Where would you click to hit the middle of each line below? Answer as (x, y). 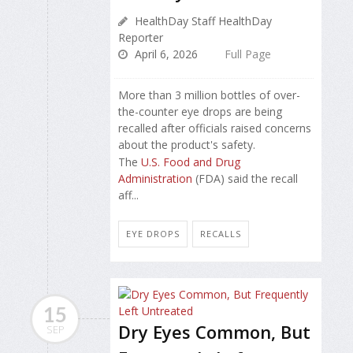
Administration (155, 179)
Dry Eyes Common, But (214, 331)
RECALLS (221, 233)
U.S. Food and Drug (191, 162)
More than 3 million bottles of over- (209, 95)
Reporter (141, 37)
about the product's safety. (187, 145)
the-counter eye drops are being (200, 111)
